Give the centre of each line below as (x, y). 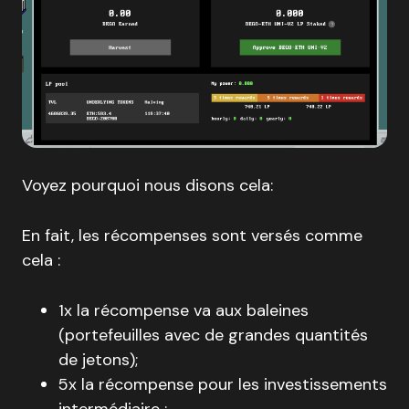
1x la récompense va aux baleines (184, 311)
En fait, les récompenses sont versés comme (192, 236)
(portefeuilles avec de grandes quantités (213, 336)
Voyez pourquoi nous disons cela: (147, 186)
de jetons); (98, 360)
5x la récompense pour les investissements (223, 385)
